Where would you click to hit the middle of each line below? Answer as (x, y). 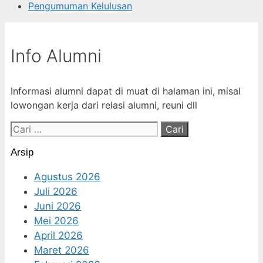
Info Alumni (56, 55)
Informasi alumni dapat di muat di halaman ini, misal (126, 91)
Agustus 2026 (67, 176)
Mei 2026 (56, 220)
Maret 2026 (62, 250)
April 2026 (58, 235)
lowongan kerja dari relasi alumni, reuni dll (104, 105)
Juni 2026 (58, 206)
